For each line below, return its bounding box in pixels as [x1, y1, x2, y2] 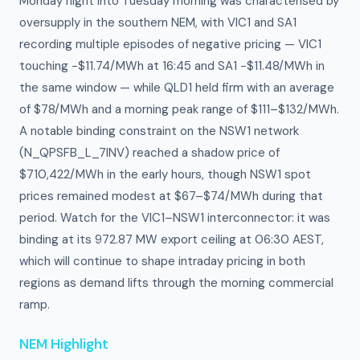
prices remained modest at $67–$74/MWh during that [19, 188, 323, 204]
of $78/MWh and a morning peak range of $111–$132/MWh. [19, 101, 339, 117]
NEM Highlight [19, 335, 108, 353]
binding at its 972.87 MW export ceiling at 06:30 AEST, [19, 231, 324, 247]
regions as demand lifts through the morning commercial [19, 275, 333, 291]
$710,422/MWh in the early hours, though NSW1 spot [19, 166, 311, 182]
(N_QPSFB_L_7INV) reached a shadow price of [19, 145, 280, 161]
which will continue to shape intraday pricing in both [19, 253, 305, 269]
